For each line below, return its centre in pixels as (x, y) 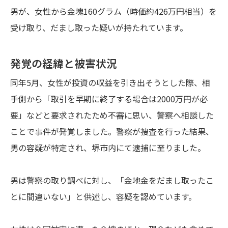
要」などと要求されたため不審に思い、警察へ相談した (112, 115)
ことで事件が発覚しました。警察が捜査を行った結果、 (112, 131)
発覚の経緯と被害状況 (64, 63)
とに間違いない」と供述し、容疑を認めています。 (103, 196)
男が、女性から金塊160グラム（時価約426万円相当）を (113, 11)
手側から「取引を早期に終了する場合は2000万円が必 (109, 98)
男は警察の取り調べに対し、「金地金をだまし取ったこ (112, 180)
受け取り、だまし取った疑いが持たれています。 (99, 27)
